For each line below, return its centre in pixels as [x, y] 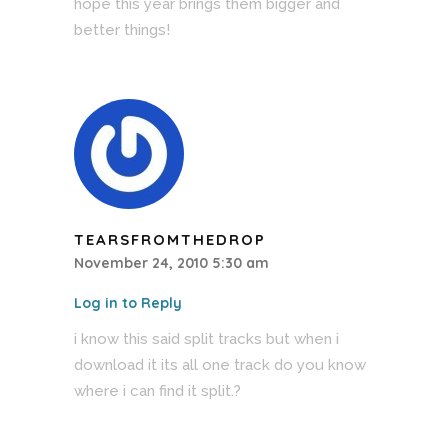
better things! [122, 29]
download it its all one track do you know [220, 364]
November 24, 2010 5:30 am [171, 262]
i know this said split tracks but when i [206, 338]
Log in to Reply [128, 302]
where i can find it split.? [157, 390]
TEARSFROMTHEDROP [170, 239]
